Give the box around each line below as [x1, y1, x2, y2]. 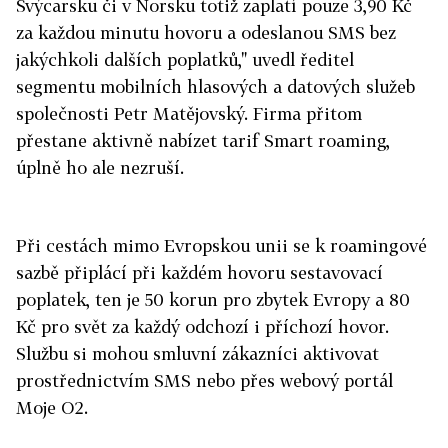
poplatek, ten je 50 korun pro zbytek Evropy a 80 [16, 289, 410, 310]
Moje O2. [16, 397, 88, 418]
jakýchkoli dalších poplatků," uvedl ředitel [16, 49, 354, 70]
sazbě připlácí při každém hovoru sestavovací [16, 262, 383, 283]
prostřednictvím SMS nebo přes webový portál [16, 370, 393, 391]
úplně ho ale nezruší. [16, 157, 184, 178]
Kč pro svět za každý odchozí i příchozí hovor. [16, 316, 389, 337]
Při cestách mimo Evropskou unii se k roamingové [16, 235, 427, 256]
